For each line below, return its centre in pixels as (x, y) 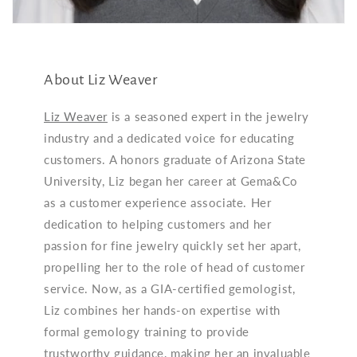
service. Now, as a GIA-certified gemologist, (170, 288)
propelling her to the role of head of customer (175, 267)
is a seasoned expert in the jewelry (208, 116)
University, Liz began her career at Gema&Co (171, 180)
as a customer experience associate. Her (158, 202)
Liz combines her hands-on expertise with (163, 310)
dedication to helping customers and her (158, 224)
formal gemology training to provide (147, 331)
